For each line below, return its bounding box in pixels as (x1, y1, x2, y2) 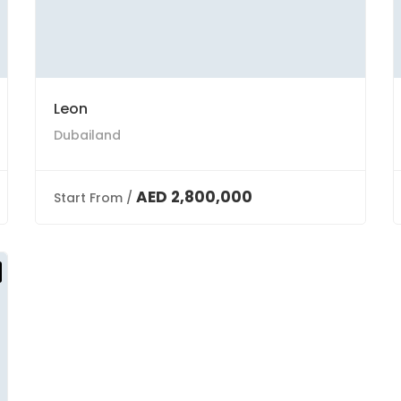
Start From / (54, 189, 132, 207)
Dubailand (54, 126, 121, 144)
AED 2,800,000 (136, 186, 252, 208)
